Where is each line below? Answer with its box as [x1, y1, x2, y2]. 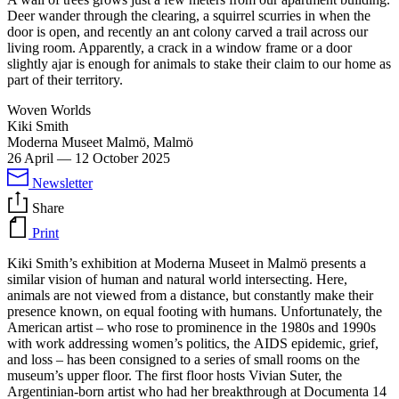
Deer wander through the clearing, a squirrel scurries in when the [7, 7, 370, 23]
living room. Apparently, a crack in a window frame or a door [7, 39, 352, 55]
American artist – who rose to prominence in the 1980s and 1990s [7, 319, 376, 335]
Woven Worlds [7, 102, 91, 118]
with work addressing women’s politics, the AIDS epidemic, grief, [7, 335, 379, 351]
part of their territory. [7, 71, 123, 87]
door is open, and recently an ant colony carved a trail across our [7, 23, 368, 39]
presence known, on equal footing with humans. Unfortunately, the [7, 303, 382, 319]
